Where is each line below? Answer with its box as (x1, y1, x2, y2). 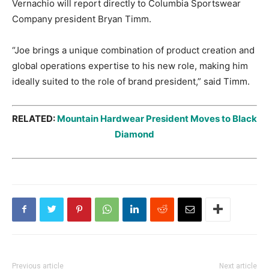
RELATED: (12, 112, 57, 124)
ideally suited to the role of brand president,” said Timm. (12, 76, 250, 87)
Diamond (115, 128, 154, 140)
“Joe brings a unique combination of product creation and (12, 44, 255, 56)
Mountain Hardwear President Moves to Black (57, 112, 257, 124)
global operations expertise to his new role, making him (12, 60, 248, 71)
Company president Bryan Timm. (12, 13, 151, 25)
